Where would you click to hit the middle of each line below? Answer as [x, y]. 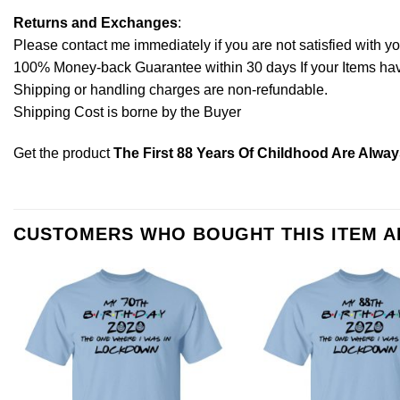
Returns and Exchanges [96, 22]
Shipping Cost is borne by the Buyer [127, 112]
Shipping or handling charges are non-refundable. [171, 89]
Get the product [63, 153]
